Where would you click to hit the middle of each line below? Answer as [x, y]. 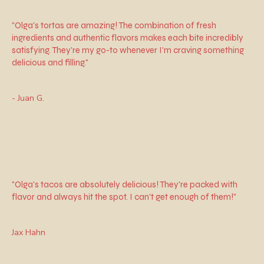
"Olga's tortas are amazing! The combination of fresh [114, 25]
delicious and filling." [50, 62]
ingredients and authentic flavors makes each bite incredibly [128, 37]
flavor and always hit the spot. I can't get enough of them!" [125, 197]
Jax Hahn [29, 233]
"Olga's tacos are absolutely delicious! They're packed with [125, 184]
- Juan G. [28, 98]
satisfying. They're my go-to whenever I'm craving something [128, 50]
